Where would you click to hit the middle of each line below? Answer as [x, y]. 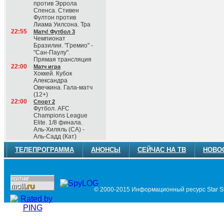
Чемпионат [49, 38]
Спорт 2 [44, 101]
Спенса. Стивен [56, 10]
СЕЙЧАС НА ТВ [162, 150]
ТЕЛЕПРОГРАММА [44, 150]
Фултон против [55, 17]
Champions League [60, 115]
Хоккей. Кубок [53, 73]
